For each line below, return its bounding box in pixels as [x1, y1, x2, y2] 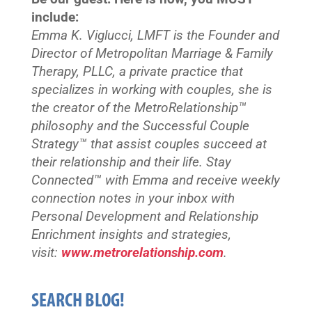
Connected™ [31, 172, 105, 188]
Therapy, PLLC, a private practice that [31, 63, 243, 79]
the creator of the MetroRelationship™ [31, 100, 247, 116]
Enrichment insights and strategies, [31, 226, 231, 242]
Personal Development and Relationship [31, 208, 258, 224]
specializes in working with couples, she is [31, 81, 272, 97]
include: [31, 9, 79, 25]
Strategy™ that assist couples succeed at [31, 136, 267, 152]
